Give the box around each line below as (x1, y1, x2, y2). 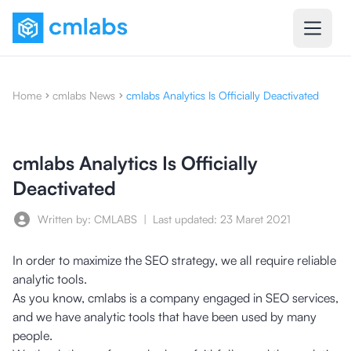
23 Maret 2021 (220, 212, 291, 226)
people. (13, 327, 52, 343)
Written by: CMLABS (38, 212, 137, 226)
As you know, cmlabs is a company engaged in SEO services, (13, 290, 338, 306)
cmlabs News (52, 89, 115, 102)
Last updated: (153, 212, 220, 226)
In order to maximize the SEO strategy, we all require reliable (13, 252, 336, 268)
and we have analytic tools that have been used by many (13, 309, 317, 324)
